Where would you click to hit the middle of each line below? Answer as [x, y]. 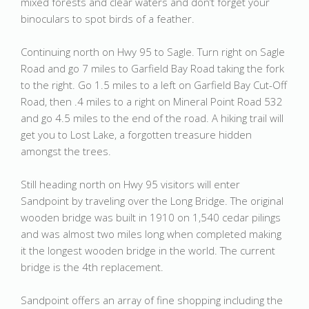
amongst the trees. [66, 151]
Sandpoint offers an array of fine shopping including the [152, 300]
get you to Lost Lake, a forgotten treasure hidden [136, 134]
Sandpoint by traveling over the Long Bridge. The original [152, 201]
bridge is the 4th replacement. [92, 267]
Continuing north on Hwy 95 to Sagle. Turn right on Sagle [153, 52]
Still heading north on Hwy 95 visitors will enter [130, 184]
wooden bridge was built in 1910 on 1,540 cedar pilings [151, 217]
